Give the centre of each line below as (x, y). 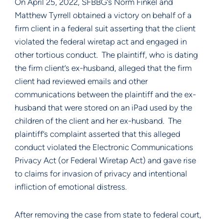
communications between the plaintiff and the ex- (105, 94)
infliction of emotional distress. (71, 187)
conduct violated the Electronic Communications (104, 147)
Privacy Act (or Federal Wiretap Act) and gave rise (105, 160)
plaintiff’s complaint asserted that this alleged (98, 134)
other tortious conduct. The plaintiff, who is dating (106, 55)
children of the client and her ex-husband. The (98, 121)
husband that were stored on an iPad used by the (103, 108)
